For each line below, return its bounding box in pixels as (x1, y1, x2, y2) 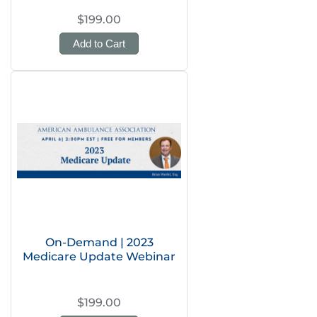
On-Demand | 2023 (45, 236, 154, 249)
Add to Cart (73, 38, 125, 50)
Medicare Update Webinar (23, 250, 175, 263)
